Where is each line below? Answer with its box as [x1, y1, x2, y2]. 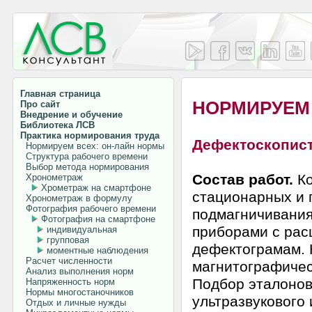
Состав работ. [192, 171, 293, 188]
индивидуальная [47, 224, 117, 235]
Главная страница [20, 88, 100, 99]
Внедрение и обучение [20, 109, 123, 120]
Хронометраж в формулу [20, 193, 132, 203]
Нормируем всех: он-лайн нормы [20, 141, 164, 151]
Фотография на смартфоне [41, 214, 155, 224]
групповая [47, 235, 89, 245]
